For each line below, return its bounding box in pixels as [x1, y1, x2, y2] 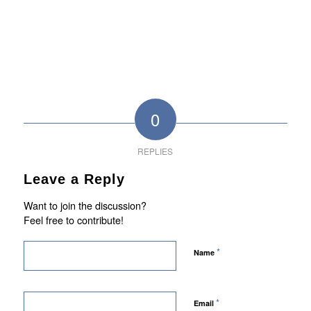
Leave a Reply [23, 171, 125, 187]
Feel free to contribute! [23, 212, 124, 227]
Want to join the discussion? [23, 197, 146, 212]
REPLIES [137, 144, 174, 157]
